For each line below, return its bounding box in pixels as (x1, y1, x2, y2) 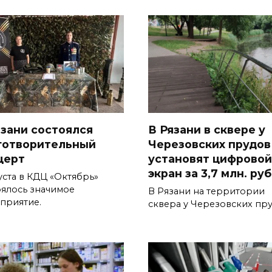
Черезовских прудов (148, 138, 271, 151)
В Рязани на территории (148, 186, 265, 197)
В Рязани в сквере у (148, 123, 265, 137)
